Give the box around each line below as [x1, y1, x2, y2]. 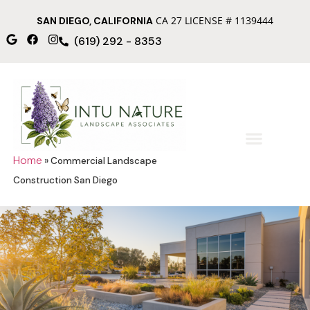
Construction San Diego [12, 174, 118, 186]
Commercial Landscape [50, 154, 157, 167]
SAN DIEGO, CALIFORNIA [37, 15, 153, 28]
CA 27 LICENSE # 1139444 [153, 14, 273, 28]
